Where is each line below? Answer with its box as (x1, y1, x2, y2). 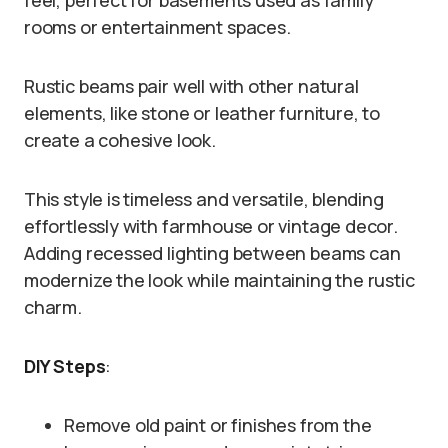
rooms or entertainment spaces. (24, 15, 291, 40)
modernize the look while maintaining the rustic (24, 268, 415, 293)
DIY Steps (24, 354, 106, 379)
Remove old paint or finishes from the (64, 413, 372, 438)
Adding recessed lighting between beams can (24, 241, 401, 266)
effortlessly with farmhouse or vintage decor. (24, 214, 398, 239)
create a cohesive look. (24, 128, 216, 153)
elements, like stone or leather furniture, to (24, 101, 380, 126)
